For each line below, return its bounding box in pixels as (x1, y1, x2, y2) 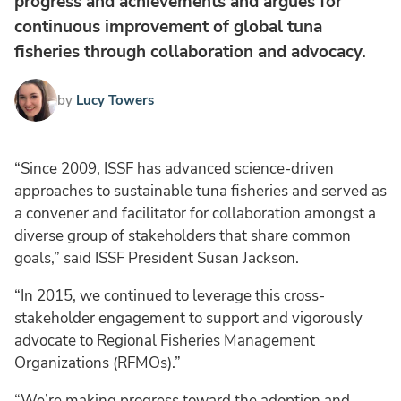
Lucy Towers (76, 90, 154, 109)
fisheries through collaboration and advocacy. (14, 39, 366, 64)
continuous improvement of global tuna (14, 14, 322, 38)
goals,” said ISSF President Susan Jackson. (14, 247, 299, 269)
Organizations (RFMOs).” (14, 352, 181, 373)
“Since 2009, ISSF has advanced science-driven (14, 158, 334, 179)
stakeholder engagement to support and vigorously (14, 307, 363, 328)
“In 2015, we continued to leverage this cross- (14, 285, 325, 306)
